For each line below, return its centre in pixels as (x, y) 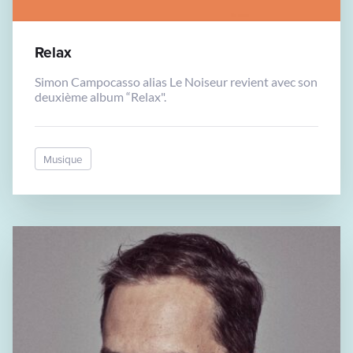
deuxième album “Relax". (100, 96)
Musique (63, 159)
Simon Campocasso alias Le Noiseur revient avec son (176, 81)
